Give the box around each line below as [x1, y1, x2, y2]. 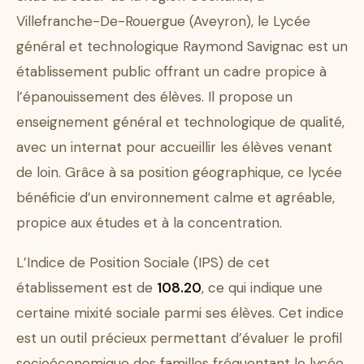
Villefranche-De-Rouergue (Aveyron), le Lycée [16, 12, 310, 31]
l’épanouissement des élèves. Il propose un [16, 88, 292, 106]
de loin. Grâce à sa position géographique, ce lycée [16, 163, 342, 182]
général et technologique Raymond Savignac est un [16, 37, 348, 56]
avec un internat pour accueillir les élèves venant [16, 138, 332, 157]
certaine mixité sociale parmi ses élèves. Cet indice [16, 304, 344, 323]
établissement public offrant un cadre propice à [16, 63, 327, 81]
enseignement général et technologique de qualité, [16, 113, 344, 132]
